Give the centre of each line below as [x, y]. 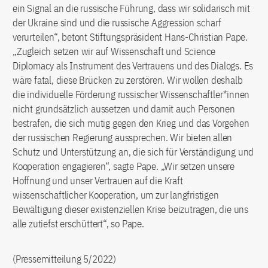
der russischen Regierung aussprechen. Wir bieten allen [123, 137]
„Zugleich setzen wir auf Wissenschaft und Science [114, 51]
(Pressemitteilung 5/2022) [64, 259]
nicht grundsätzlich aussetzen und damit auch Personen [124, 109]
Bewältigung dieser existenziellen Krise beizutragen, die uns [130, 209]
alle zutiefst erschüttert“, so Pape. [78, 223]
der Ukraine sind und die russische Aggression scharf [117, 22]
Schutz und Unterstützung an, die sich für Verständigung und [133, 152]
